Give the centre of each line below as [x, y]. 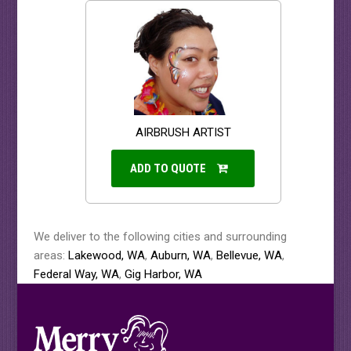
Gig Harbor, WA [163, 275]
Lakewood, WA [106, 256]
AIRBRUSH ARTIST [183, 133]
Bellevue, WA [249, 256]
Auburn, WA [180, 256]
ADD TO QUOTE [168, 169]
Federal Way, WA [76, 275]
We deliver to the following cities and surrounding [160, 237]
